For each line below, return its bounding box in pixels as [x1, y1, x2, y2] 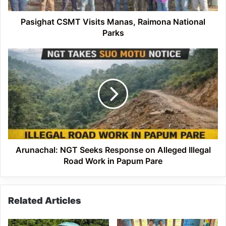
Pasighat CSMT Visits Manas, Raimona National [21, 16, 205, 27]
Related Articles [8, 195, 81, 206]
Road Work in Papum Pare [64, 155, 162, 166]
